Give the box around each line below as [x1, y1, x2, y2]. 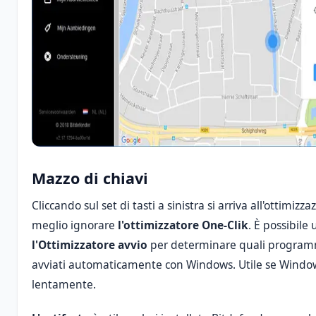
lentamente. [32, 276, 96, 292]
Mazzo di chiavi [32, 167, 148, 188]
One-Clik [202, 217, 248, 233]
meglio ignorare [32, 217, 118, 233]
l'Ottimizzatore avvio [32, 236, 147, 253]
